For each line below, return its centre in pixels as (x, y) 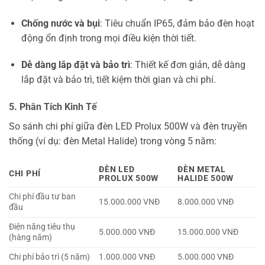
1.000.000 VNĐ (127, 257)
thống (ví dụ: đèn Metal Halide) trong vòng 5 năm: (113, 141)
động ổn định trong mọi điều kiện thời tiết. (109, 38)
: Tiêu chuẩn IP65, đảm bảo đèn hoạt (177, 23)
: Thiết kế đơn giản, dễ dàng (188, 65)
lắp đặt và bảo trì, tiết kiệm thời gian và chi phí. (118, 80)
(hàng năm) (30, 237)
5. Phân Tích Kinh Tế (53, 107)
